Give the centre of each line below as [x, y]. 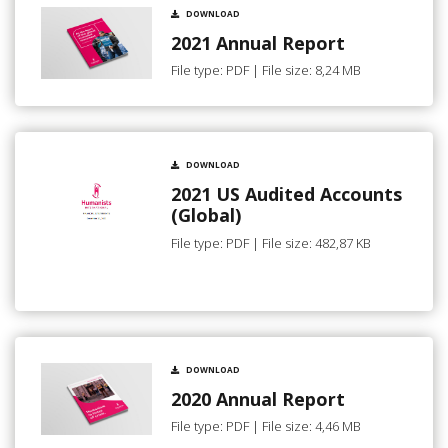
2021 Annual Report [258, 42]
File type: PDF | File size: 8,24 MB [266, 70]
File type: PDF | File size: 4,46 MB [266, 426]
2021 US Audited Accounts [286, 194]
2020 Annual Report [258, 398]
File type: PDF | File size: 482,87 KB [271, 242]
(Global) [206, 215]
